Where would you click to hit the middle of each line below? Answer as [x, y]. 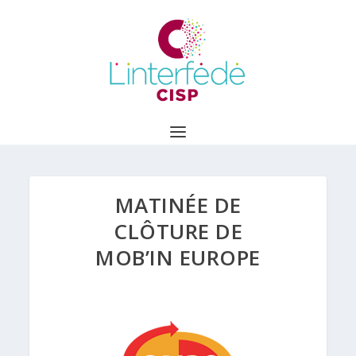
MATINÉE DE [178, 205]
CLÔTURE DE [178, 231]
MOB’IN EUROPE [178, 257]
